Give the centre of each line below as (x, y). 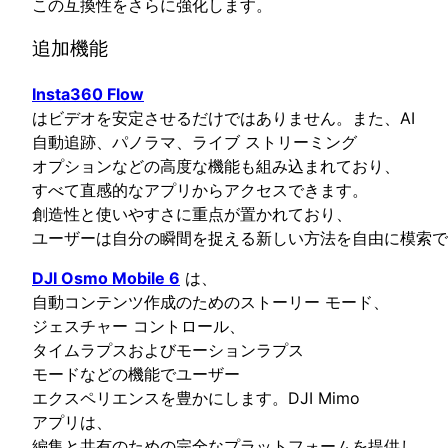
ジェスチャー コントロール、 (138, 326)
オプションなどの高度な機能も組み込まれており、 (216, 166)
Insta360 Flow (88, 94)
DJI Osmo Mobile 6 (106, 278)
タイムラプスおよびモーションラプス (168, 350)
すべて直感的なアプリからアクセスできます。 (200, 190)
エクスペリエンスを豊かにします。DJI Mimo (196, 398)
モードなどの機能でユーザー (136, 374)
